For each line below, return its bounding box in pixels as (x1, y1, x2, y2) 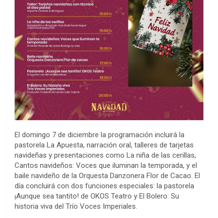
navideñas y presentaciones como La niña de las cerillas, (15, 150, 196, 160)
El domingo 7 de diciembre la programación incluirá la (15, 130, 184, 139)
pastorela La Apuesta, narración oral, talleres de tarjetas (15, 140, 194, 149)
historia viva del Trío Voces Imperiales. (15, 201, 137, 211)
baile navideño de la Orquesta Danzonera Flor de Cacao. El (15, 171, 200, 180)
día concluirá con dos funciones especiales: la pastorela (15, 181, 194, 190)
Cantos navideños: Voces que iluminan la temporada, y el (15, 161, 197, 170)
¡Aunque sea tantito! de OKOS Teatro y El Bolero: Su (15, 191, 179, 200)
